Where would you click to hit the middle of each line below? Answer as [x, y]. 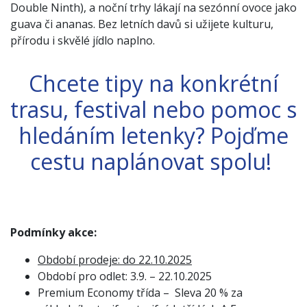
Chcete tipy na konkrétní [153, 83]
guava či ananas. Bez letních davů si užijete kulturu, [142, 24]
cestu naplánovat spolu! [153, 161]
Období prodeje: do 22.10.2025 [115, 260]
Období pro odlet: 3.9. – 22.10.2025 [125, 276]
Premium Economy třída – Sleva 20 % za [140, 293]
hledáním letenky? [114, 135]
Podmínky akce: [55, 232]
